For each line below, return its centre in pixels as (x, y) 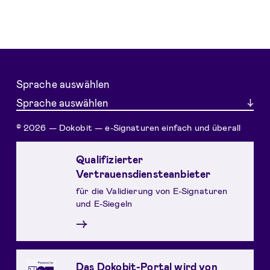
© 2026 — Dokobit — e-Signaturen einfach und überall (128, 127)
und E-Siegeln (104, 203)
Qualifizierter (110, 159)
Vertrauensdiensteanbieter (143, 173)
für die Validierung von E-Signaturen (152, 191)
